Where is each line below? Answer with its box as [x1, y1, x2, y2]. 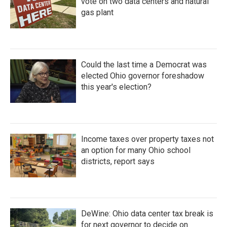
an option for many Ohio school [81, 145, 191, 156]
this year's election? [81, 82, 152, 92]
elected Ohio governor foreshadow [81, 71, 204, 81]
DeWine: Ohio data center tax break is [81, 209, 213, 219]
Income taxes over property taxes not [81, 134, 214, 144]
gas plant [81, 8, 113, 18]
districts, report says [81, 157, 155, 167]
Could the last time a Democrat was [81, 60, 207, 70]
